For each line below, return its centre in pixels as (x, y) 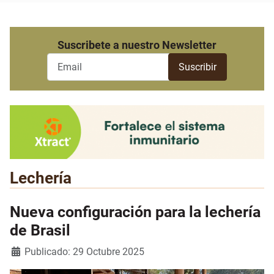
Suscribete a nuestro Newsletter (137, 45)
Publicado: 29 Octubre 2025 (84, 252)
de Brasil (40, 231)
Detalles (27, 251)
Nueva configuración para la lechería (135, 212)
